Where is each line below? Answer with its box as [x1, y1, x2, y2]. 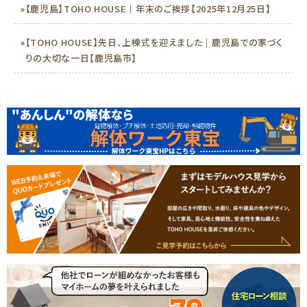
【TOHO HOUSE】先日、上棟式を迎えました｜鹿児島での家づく [25, 35, 284, 49]
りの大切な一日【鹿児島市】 [25, 51, 138, 64]
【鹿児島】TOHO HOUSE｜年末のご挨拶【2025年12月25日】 [25, 1, 271, 15]
